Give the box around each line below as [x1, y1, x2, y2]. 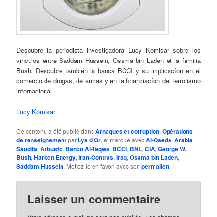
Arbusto [40, 144, 63, 153]
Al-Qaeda [146, 135, 172, 144]
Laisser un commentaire [27, 190, 161, 207]
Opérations [162, 126, 193, 136]
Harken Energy [34, 153, 76, 162]
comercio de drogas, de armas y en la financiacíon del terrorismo [16, 76, 201, 86]
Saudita [16, 144, 38, 153]
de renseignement [16, 135, 67, 144]
